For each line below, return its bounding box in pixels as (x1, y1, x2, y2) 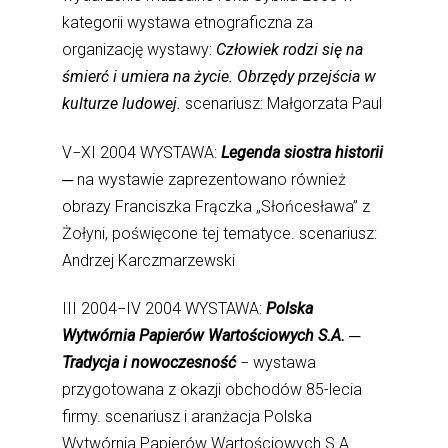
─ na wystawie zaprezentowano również (62, 169, 347, 189)
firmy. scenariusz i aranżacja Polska (62, 406, 313, 426)
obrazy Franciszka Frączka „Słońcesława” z (62, 196, 371, 216)
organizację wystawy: (62, 40, 217, 60)
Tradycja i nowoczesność (62, 352, 241, 372)
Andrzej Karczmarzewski (62, 250, 236, 270)
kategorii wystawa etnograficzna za (62, 13, 314, 33)
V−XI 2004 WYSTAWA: (62, 142, 218, 162)
